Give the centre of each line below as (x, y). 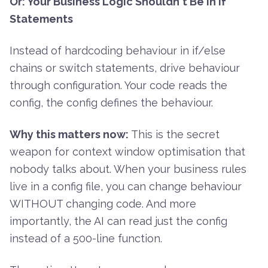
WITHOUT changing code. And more (103, 204)
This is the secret (174, 135)
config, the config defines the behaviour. (111, 103)
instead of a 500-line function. (86, 239)
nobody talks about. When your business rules (128, 169)
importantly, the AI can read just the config (118, 221)
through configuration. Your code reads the (118, 86)
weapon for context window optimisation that (127, 152)
